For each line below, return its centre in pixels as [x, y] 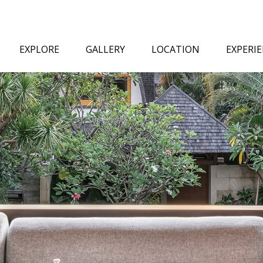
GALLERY [105, 49]
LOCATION [176, 49]
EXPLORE [39, 49]
